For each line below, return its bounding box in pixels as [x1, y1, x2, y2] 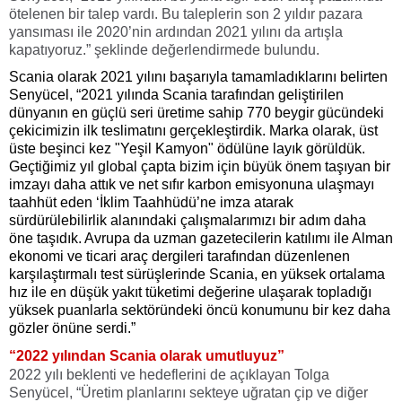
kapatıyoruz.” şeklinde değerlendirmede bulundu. [9, 42, 319, 58]
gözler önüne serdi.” [9, 320, 135, 336]
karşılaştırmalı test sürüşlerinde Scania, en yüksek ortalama [9, 267, 385, 283]
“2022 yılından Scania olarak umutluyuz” [9, 348, 284, 364]
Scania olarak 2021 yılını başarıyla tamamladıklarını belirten [9, 69, 388, 85]
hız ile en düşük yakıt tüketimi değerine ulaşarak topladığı [9, 284, 371, 301]
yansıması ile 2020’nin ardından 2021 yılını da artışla [9, 24, 343, 40]
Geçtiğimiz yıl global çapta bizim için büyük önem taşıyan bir [9, 159, 390, 175]
